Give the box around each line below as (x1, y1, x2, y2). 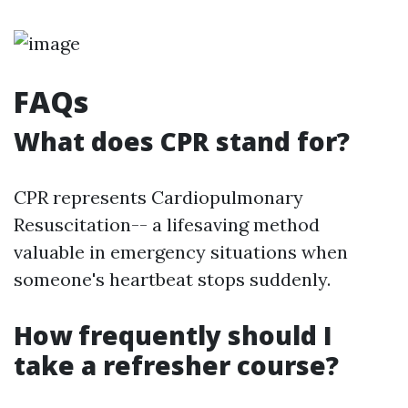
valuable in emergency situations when (14, 240, 348, 263)
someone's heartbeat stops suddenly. (14, 268, 331, 291)
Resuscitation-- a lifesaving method (14, 213, 320, 236)
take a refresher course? (14, 348, 339, 382)
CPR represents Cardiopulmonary (14, 186, 303, 209)
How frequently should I (14, 318, 332, 352)
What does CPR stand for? (14, 124, 350, 158)
